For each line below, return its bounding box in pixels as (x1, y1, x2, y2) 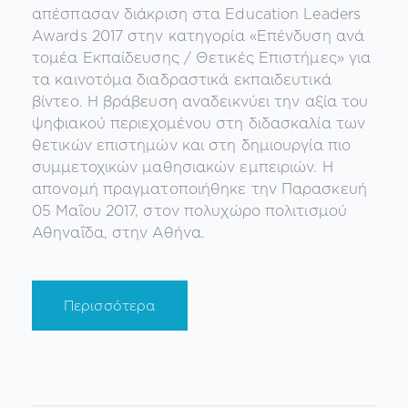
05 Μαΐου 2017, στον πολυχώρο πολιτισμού (32, 200, 347, 221)
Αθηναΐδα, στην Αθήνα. (32, 222, 206, 243)
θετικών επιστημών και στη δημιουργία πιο (32, 135, 352, 156)
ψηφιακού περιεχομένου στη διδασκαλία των (32, 113, 366, 134)
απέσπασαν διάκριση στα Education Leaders (32, 4, 361, 25)
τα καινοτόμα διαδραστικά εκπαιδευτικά (32, 69, 331, 90)
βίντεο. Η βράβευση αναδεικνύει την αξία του (32, 91, 369, 112)
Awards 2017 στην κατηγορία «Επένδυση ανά (32, 25, 365, 46)
